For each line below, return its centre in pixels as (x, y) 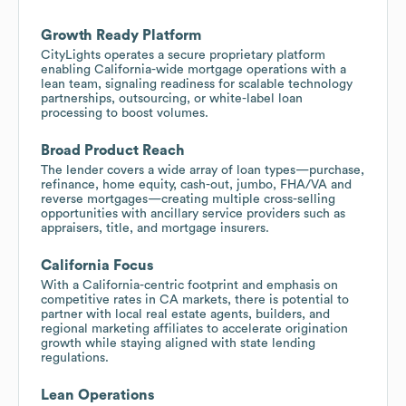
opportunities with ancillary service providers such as (193, 213)
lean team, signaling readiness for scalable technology (197, 84)
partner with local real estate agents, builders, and (185, 314)
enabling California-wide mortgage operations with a (193, 69)
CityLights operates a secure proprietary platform (183, 55)
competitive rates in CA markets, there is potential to (195, 300)
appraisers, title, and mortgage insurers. (155, 228)
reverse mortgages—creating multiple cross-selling (188, 199)
